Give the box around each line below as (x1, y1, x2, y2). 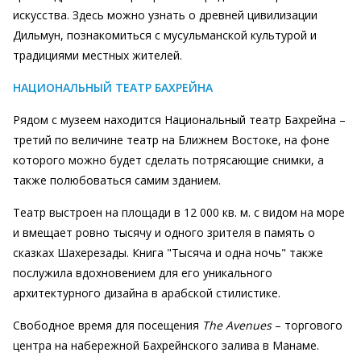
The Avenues (202, 317, 272, 333)
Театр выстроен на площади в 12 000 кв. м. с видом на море (13, 205, 345, 220)
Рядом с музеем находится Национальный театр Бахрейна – (13, 112, 346, 127)
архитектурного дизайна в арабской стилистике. (13, 285, 280, 301)
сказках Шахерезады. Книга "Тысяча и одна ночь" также (13, 245, 323, 260)
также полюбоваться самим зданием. (13, 172, 221, 188)
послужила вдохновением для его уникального (13, 265, 272, 280)
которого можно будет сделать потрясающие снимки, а (13, 152, 324, 168)
